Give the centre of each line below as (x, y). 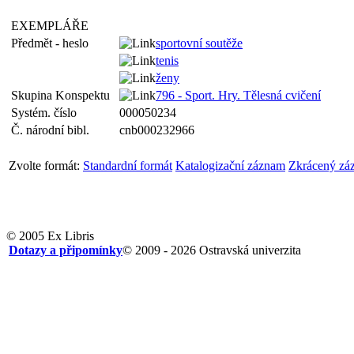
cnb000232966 (157, 130)
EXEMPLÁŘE (53, 26)
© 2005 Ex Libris (50, 236)
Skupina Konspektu (64, 95)
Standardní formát (128, 166)
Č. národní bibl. (53, 130)
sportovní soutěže (199, 43)
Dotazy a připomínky (66, 250)
